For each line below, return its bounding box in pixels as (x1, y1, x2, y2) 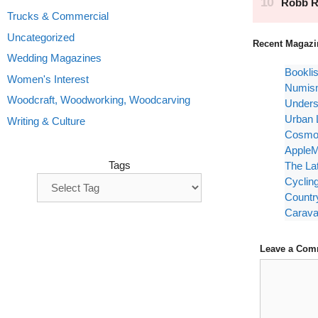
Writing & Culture (7, 114, 85, 127)
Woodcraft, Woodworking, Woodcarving (7, 94, 190, 106)
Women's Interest (7, 72, 89, 85)
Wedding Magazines (7, 52, 102, 64)
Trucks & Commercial (7, 10, 109, 22)
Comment (259, 260, 305, 273)
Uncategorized (7, 31, 75, 43)
